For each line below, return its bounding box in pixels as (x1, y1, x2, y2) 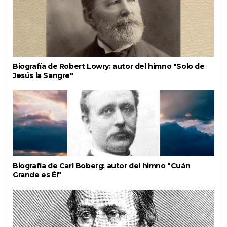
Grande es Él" (12, 170, 61, 179)
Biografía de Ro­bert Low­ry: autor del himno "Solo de (12, 61, 205, 71)
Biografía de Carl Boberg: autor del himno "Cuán (12, 161, 191, 170)
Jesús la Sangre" (12, 70, 73, 80)
